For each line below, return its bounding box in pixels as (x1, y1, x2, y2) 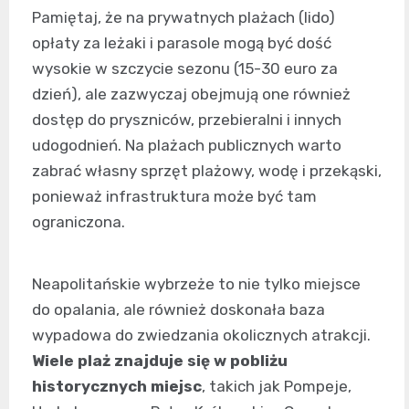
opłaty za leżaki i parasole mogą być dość (32, 34, 331, 53)
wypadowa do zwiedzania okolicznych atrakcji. (32, 326, 371, 345)
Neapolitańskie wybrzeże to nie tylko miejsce (32, 275, 361, 294)
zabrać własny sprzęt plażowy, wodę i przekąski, (32, 162, 382, 181)
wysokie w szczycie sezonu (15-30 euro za (32, 59, 338, 79)
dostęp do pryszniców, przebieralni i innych (32, 110, 341, 130)
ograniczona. (32, 213, 125, 232)
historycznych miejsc (32, 377, 202, 396)
